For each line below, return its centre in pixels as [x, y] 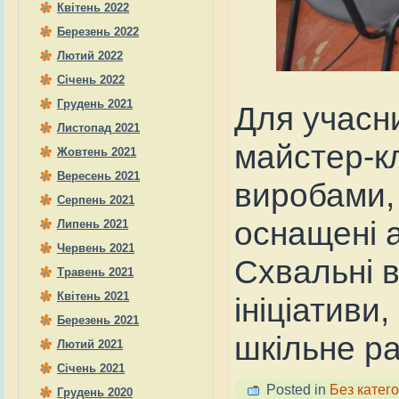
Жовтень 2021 [97, 152]
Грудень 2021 [95, 104]
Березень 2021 [98, 320]
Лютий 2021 [90, 344]
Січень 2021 [91, 368]
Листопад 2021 [98, 128]
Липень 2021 [93, 224]
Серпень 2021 [96, 200]
